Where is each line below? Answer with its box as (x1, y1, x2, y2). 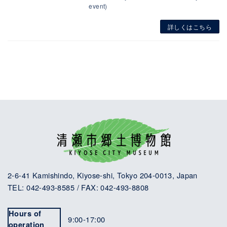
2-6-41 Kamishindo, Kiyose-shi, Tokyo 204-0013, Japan (8, 169, 198, 180)
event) (89, 2, 107, 11)
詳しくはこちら (168, 22, 212, 31)
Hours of (9, 208, 42, 219)
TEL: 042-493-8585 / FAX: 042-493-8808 (8, 181, 149, 193)
